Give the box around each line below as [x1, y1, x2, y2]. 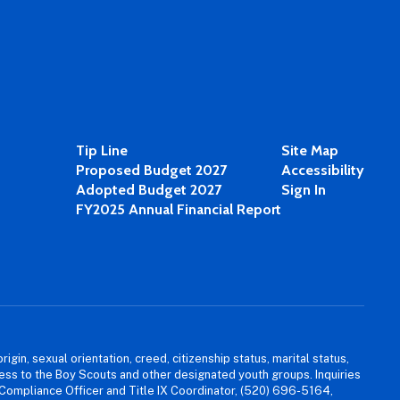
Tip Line [75, 142, 128, 159]
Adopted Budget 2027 [75, 181, 221, 198]
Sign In [280, 181, 326, 198]
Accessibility [280, 162, 364, 179]
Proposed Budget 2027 [75, 162, 227, 179]
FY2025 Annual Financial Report [75, 201, 281, 218]
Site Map [280, 142, 338, 159]
